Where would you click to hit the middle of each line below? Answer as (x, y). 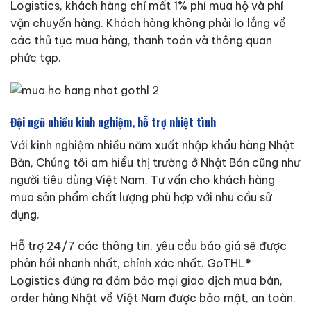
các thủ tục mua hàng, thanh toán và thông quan (141, 40)
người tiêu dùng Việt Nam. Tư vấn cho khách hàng (143, 179)
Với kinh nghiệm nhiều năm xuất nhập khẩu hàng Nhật (152, 145)
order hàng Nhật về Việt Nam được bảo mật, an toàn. (153, 298)
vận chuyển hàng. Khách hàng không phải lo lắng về (148, 23)
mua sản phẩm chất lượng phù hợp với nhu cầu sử (141, 197)
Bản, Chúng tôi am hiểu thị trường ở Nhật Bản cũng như (155, 162)
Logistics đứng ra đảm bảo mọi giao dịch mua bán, (146, 281)
